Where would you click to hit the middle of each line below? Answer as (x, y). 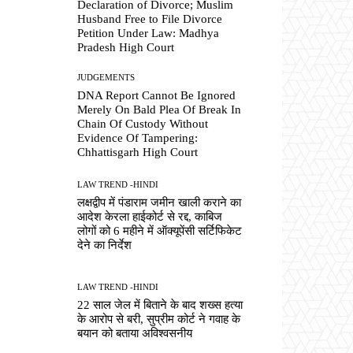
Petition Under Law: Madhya (149, 33)
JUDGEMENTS (106, 77)
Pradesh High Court (126, 47)
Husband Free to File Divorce (150, 19)
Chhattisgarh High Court (138, 152)
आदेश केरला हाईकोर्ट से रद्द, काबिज (150, 216)
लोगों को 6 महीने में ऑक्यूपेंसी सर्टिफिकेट (160, 230)
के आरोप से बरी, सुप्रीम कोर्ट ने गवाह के (159, 320)
